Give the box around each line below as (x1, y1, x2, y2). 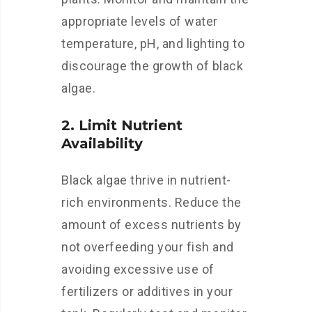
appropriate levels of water (61, 14, 218, 29)
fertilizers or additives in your (61, 284, 233, 299)
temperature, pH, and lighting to (61, 36, 244, 51)
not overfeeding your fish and (61, 240, 234, 254)
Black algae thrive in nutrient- (61, 173, 231, 187)
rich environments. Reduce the (61, 195, 242, 210)
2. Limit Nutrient (61, 117, 182, 134)
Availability (61, 135, 143, 152)
